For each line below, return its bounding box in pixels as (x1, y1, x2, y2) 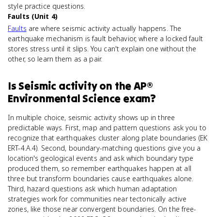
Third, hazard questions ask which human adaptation (8, 184, 177, 193)
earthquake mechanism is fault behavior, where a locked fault (8, 34, 203, 43)
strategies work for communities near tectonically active (8, 194, 187, 203)
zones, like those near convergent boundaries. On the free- (8, 204, 197, 214)
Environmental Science (8, 92, 121, 105)
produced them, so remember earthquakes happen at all (8, 164, 191, 173)
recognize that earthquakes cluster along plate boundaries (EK (8, 133, 208, 142)
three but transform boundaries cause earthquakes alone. (8, 174, 194, 183)
